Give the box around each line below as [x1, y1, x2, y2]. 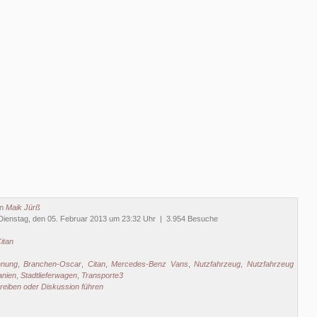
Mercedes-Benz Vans [111, 260, 188, 268]
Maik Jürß [6, 203, 40, 212]
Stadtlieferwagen [21, 271, 77, 279]
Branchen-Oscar [23, 260, 82, 268]
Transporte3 [81, 271, 123, 279]
